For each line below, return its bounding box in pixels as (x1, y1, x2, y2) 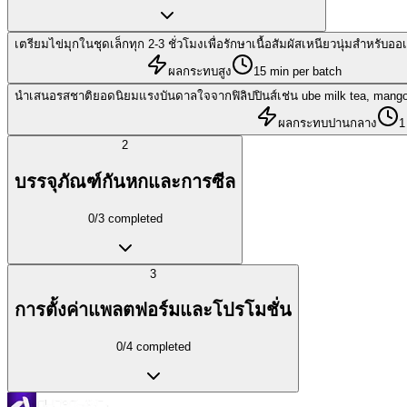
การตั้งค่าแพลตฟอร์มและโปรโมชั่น (15, 300, 292, 321)
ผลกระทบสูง (168, 65, 232, 79)
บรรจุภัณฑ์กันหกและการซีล (15, 171, 235, 192)
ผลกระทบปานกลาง (278, 116, 377, 131)
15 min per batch (253, 65, 342, 79)
